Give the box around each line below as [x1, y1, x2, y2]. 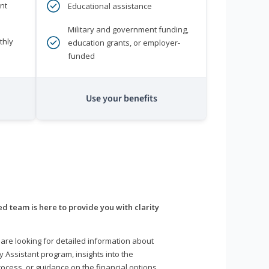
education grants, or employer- [68, 37, 180, 49]
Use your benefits [85, 92, 157, 106]
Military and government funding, [68, 24, 189, 35]
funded [68, 50, 95, 62]
